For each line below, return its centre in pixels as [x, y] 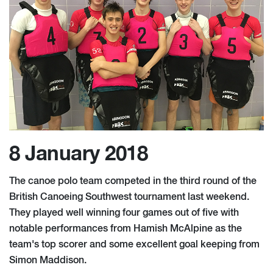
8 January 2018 [78, 154]
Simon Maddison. [49, 261]
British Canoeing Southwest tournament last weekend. [129, 197]
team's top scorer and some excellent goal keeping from [134, 245]
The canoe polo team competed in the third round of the [133, 181]
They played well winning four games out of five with [124, 213]
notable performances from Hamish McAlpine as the [126, 229]
